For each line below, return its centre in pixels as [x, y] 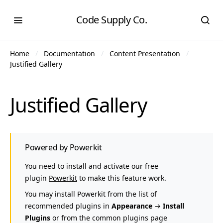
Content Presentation [145, 54]
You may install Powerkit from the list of [91, 194]
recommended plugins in [68, 206]
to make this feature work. [122, 178]
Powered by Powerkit [63, 147]
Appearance [132, 206]
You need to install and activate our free [92, 166]
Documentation [69, 54]
